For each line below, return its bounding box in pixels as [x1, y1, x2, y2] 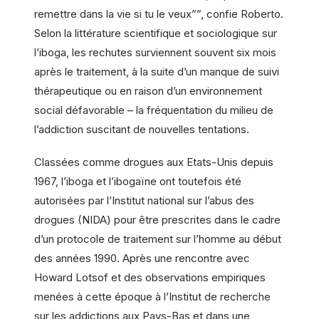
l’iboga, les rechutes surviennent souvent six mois [34, 46, 276, 60]
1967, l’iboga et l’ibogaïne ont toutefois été [34, 174, 241, 189]
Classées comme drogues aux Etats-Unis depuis [34, 155, 273, 169]
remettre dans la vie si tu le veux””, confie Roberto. [34, 7, 283, 21]
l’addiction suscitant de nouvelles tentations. [34, 122, 249, 137]
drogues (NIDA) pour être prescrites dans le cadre [34, 213, 281, 227]
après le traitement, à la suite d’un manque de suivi [34, 65, 279, 79]
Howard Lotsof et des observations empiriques [34, 271, 266, 285]
